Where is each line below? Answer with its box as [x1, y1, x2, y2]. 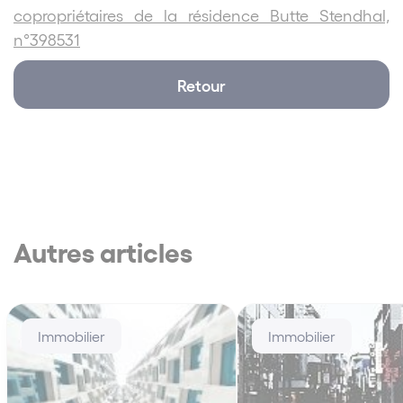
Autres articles [13, 234, 193, 267]
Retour [177, 74, 226, 94]
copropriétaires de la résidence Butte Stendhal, [13, 4, 390, 24]
